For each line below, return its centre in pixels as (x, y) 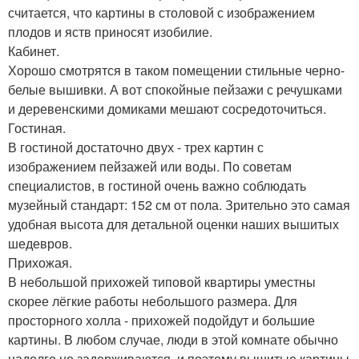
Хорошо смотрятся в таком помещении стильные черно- (176, 70)
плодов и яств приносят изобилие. (110, 32)
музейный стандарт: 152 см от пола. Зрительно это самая (179, 205)
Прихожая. (40, 262)
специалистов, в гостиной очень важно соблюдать (157, 186)
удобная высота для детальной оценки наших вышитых (173, 224)
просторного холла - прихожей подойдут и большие (161, 320)
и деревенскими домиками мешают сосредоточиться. (167, 109)
